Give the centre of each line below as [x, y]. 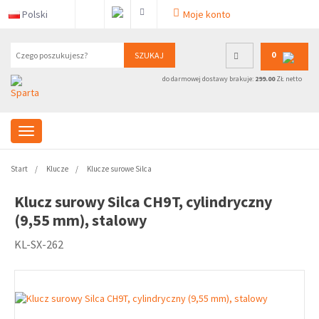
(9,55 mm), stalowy [80, 220]
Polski [35, 14]
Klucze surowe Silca [119, 169]
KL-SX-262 [39, 244]
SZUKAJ [149, 55]
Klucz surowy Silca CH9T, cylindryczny [143, 202]
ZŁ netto [288, 79]
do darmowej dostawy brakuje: [208, 79]
